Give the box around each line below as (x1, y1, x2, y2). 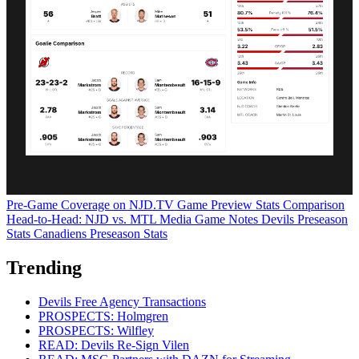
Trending (6, 256, 82, 278)
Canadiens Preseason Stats (34, 226, 167, 240)
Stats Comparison (256, 197, 345, 212)
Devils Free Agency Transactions (38, 294, 206, 309)
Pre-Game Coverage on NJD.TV (6, 197, 177, 212)
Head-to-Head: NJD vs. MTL (6, 212, 159, 226)
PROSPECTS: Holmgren (38, 309, 168, 323)
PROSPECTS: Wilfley (38, 323, 154, 337)
